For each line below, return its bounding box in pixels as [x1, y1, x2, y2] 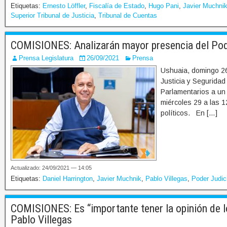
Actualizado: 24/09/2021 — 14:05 [11, 165, 92, 171]
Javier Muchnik [97, 175, 141, 183]
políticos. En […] [161, 109, 217, 118]
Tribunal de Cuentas [98, 12, 157, 20]
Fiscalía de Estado [89, 2, 144, 10]
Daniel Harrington [43, 175, 93, 183]
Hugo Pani [148, 2, 179, 10]
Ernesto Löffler [43, 2, 85, 10]
